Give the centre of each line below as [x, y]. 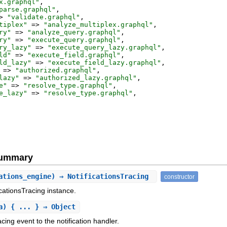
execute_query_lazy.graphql [105, 48]
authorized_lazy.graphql [86, 78]
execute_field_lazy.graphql [105, 63]
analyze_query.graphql [74, 32]
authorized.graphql [56, 70]
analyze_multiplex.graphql [99, 25]
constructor [180, 177]
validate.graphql [44, 17]
